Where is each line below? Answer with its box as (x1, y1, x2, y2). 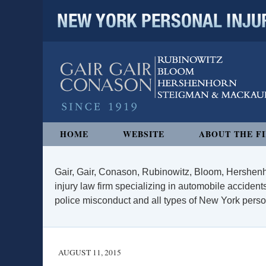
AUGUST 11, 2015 (58, 247, 121, 258)
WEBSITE (123, 128, 164, 140)
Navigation (42, 123, 88, 134)
